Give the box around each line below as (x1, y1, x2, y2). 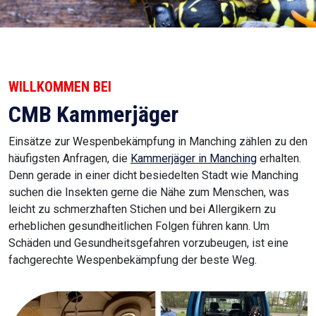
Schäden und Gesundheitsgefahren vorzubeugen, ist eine (8, 236, 288, 250)
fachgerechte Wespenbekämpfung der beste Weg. (8, 253, 257, 267)
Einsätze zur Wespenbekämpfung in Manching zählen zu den (8, 135, 308, 148)
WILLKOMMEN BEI (8, 78, 111, 95)
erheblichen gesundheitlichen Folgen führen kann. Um (8, 219, 269, 233)
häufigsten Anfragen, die (8, 152, 130, 165)
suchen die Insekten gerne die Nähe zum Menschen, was (8, 186, 289, 199)
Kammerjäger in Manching (130, 152, 257, 165)
